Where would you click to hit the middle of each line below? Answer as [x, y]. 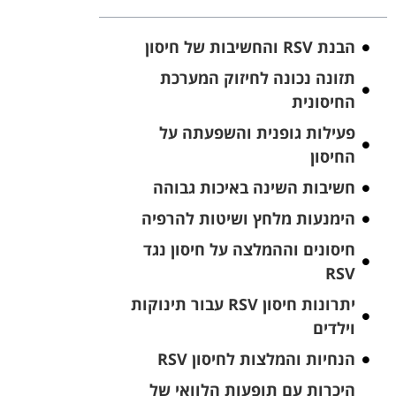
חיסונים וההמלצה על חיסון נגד [249, 250]
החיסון [332, 157]
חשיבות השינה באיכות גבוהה [254, 188]
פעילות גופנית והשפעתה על [257, 133]
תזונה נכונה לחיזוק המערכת [257, 78]
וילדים [334, 328]
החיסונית [323, 102]
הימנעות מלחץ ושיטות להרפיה [248, 219]
